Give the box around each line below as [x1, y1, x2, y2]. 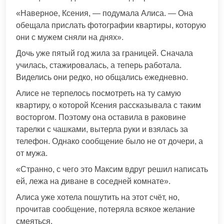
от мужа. [16, 148, 47, 157]
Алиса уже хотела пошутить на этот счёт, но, [16, 192, 179, 201]
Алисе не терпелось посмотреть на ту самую [16, 88, 181, 97]
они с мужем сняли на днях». [16, 32, 123, 41]
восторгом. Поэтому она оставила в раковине [16, 112, 186, 121]
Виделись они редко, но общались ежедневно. [16, 72, 188, 81]
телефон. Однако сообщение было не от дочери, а [16, 136, 203, 145]
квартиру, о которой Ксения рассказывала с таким [16, 100, 201, 109]
